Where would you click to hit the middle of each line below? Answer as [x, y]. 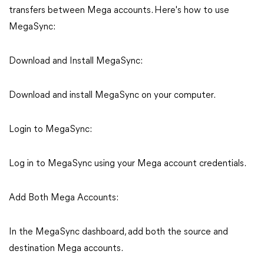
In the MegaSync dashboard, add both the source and [118, 232]
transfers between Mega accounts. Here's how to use [119, 11]
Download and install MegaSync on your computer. [112, 95]
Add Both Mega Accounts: [64, 198]
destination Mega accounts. [66, 249]
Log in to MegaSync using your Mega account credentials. [128, 164]
